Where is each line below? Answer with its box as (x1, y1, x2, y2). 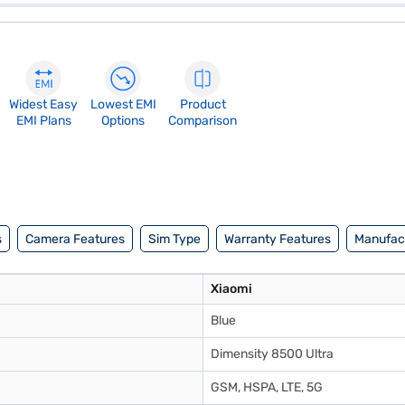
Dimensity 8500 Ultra (211, 346, 334, 362)
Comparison (168, 113, 237, 128)
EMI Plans (15, 113, 71, 128)
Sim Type (148, 231, 201, 247)
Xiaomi (211, 281, 252, 297)
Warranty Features (224, 231, 331, 247)
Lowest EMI (89, 97, 156, 112)
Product (179, 97, 226, 112)
